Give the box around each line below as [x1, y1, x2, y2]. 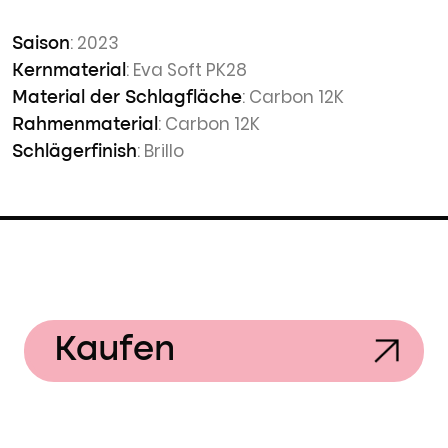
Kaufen [54, 333, 175, 368]
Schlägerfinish [12, 143, 137, 161]
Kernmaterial [12, 62, 126, 80]
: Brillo [137, 139, 184, 163]
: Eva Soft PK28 [126, 58, 247, 82]
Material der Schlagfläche [12, 89, 242, 107]
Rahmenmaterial [12, 116, 158, 134]
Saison [12, 35, 70, 53]
